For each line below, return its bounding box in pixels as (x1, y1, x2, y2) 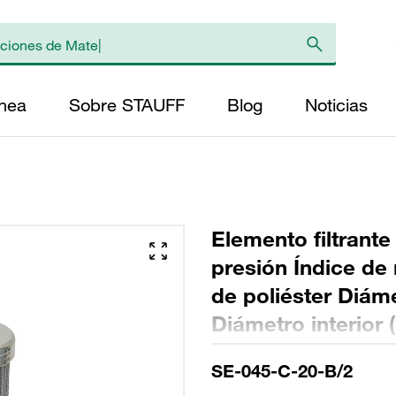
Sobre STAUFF (69, 95, 185, 116)
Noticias (305, 95, 368, 116)
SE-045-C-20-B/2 (211, 360, 353, 382)
